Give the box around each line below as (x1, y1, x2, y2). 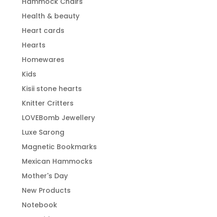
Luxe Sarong (21, 127, 64, 137)
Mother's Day (21, 170, 68, 181)
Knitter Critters (21, 98, 74, 108)
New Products (21, 185, 71, 195)
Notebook (21, 200, 57, 210)
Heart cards (21, 25, 64, 35)
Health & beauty (21, 11, 79, 21)
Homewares (21, 54, 64, 64)
